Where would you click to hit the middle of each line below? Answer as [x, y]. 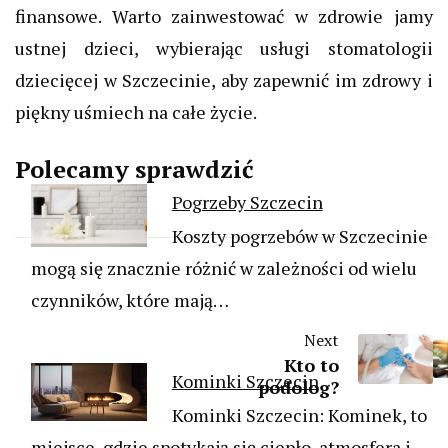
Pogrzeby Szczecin [247, 202]
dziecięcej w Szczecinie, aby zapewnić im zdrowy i [224, 80]
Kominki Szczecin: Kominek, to [299, 415]
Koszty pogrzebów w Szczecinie [299, 236]
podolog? [298, 387]
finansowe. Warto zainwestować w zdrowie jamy [224, 16]
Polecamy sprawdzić [134, 169]
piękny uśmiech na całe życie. [136, 112]
